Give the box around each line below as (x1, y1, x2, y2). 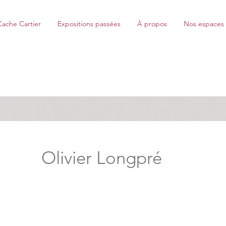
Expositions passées (57, 19, 121, 28)
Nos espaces (183, 19, 224, 28)
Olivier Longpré (41, 147, 189, 168)
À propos (137, 19, 167, 28)
